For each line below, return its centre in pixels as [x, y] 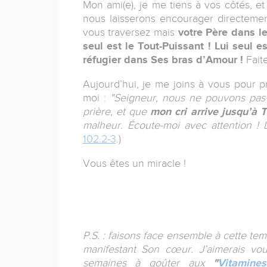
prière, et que [117, 111]
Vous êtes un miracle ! [134, 163]
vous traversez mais [130, 32]
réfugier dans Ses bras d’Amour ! [163, 59]
